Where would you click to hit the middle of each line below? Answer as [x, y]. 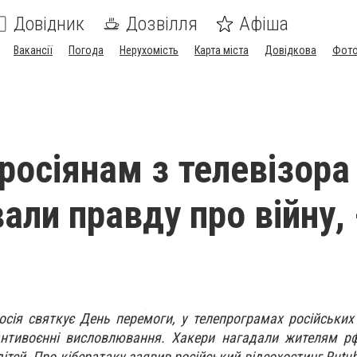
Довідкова [290, 50]
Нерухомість [149, 50]
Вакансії [33, 50]
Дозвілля [162, 24]
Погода [86, 50]
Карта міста [222, 50]
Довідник [49, 24]
